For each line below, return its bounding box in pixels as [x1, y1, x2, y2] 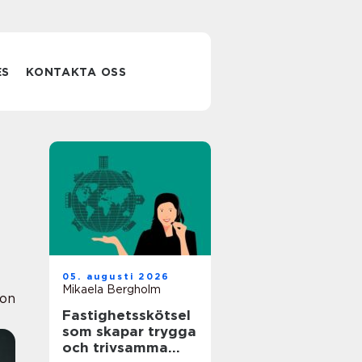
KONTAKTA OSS [26, 65, 127, 78]
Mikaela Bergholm [62, 283, 161, 296]
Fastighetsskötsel [62, 307, 191, 323]
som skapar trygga [62, 323, 196, 339]
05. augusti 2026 [62, 271, 170, 282]
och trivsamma [62, 339, 168, 356]
